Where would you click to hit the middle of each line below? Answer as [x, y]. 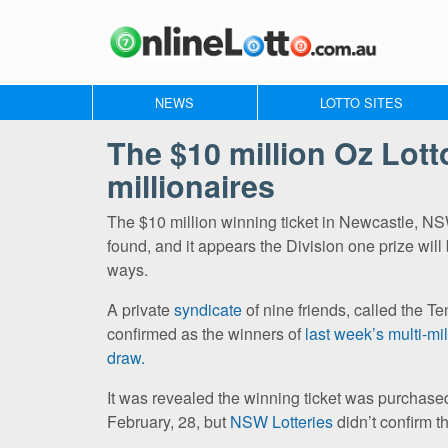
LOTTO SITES [361, 102]
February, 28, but [168, 421]
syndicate [208, 309]
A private [140, 309]
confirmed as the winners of [206, 333]
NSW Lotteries [281, 421]
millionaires [191, 185]
